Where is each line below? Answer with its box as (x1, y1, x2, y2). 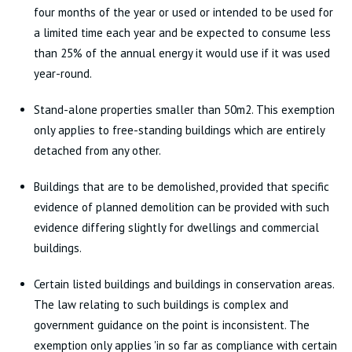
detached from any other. (33, 143, 161, 158)
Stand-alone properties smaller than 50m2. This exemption (33, 102, 335, 117)
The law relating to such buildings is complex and (33, 297, 288, 312)
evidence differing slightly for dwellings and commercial (33, 220, 319, 235)
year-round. (33, 66, 92, 81)
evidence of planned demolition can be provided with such (33, 200, 329, 214)
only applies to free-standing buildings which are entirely (33, 123, 324, 137)
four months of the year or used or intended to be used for (33, 5, 333, 20)
